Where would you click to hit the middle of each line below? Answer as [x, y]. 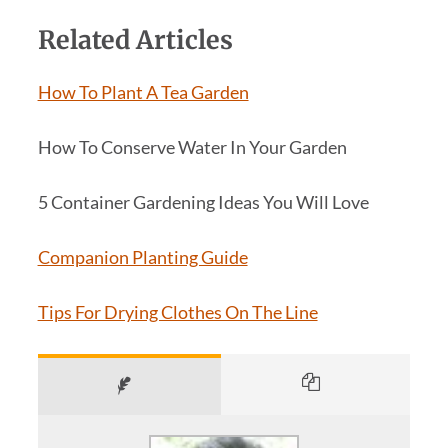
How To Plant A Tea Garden [143, 92]
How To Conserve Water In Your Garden [192, 147]
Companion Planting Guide [142, 256]
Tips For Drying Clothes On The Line [177, 311]
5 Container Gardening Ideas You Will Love [203, 201]
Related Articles [135, 40]
